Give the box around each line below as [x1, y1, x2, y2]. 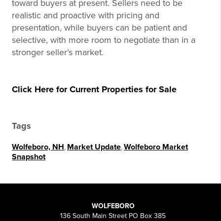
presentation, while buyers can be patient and [12, 22, 187, 34]
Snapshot [12, 152, 45, 162]
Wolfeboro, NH [12, 142, 64, 152]
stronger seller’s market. [12, 47, 104, 58]
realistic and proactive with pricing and [12, 10, 159, 21]
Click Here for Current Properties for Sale [12, 84, 177, 95]
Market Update [67, 142, 121, 152]
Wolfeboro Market [124, 142, 188, 152]
